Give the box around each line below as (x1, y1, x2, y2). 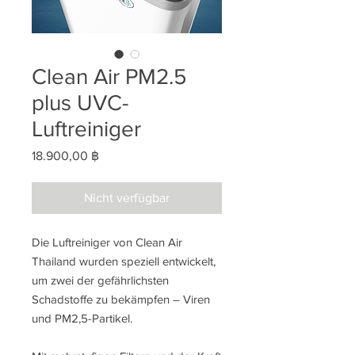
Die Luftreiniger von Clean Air (32, 235, 182, 249)
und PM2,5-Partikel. (32, 311, 132, 325)
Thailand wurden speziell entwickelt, (32, 254, 216, 268)
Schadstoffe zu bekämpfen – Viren (32, 292, 210, 306)
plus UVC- (32, 90, 128, 115)
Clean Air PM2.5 (32, 64, 187, 89)
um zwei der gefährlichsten (32, 273, 169, 287)
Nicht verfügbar (84, 191, 170, 204)
